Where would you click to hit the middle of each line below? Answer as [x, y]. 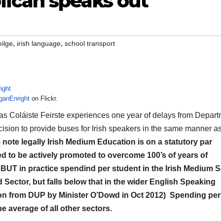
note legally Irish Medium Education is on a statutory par [107, 142]
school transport [90, 44]
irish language [39, 44]
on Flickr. [44, 99]
